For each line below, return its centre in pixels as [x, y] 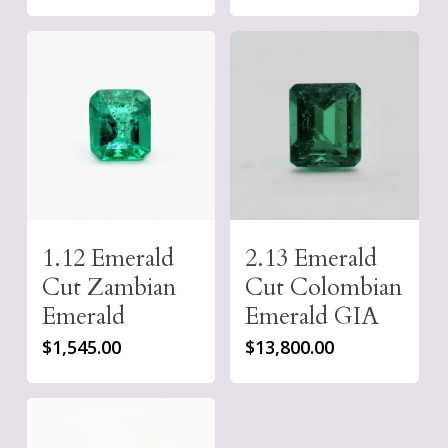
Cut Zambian [108, 287]
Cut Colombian [324, 287]
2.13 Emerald [311, 258]
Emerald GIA [312, 316]
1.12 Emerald [107, 258]
